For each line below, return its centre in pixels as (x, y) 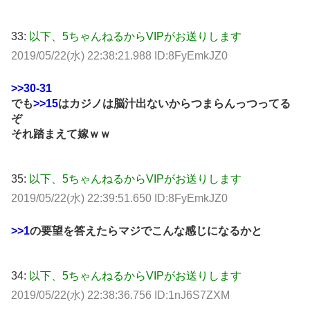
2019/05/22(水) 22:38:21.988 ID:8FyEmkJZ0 (119, 55)
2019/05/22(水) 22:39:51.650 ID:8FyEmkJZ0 (119, 198)
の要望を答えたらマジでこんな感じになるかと (146, 231)
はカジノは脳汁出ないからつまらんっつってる (174, 103)
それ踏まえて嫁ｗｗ (61, 134)
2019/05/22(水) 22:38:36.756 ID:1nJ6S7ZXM (120, 295)
